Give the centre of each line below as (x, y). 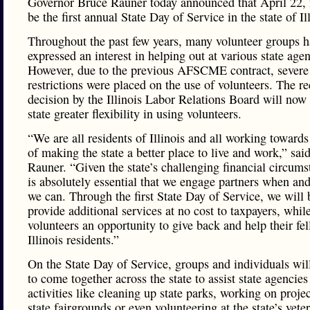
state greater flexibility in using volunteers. (135, 113)
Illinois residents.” (73, 239)
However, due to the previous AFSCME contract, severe (168, 70)
